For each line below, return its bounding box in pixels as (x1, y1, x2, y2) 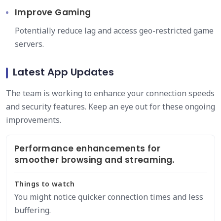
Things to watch (14, 179, 74, 188)
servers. (15, 38, 44, 49)
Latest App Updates (13, 65, 114, 79)
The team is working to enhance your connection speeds (6, 88, 215, 99)
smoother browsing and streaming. (14, 154, 175, 166)
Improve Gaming (15, 6, 91, 18)
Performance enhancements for (14, 143, 161, 154)
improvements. (6, 114, 61, 125)
